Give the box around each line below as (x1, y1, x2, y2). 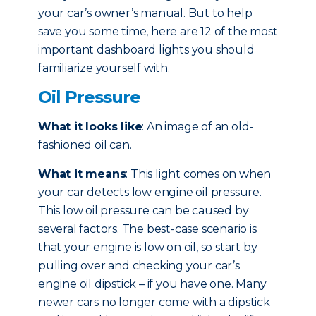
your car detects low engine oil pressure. (38, 186, 262, 199)
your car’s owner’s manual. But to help (38, 6, 253, 20)
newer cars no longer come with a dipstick (38, 296, 270, 309)
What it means (38, 167, 126, 181)
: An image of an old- (142, 120, 254, 133)
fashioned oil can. (38, 138, 132, 152)
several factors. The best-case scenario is (38, 222, 257, 236)
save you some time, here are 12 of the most (38, 25, 278, 38)
